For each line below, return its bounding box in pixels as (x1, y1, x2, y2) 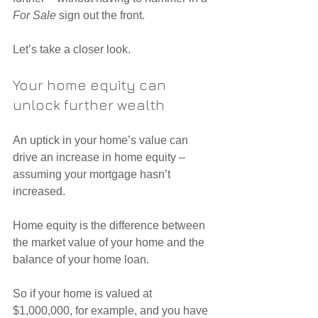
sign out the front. (56, 9, 145, 22)
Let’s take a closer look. (13, 43, 131, 56)
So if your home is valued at (13, 287, 155, 300)
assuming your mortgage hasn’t (13, 168, 173, 181)
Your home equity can (13, 77, 170, 94)
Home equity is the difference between (13, 219, 208, 232)
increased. (13, 185, 65, 198)
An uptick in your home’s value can (13, 134, 191, 147)
